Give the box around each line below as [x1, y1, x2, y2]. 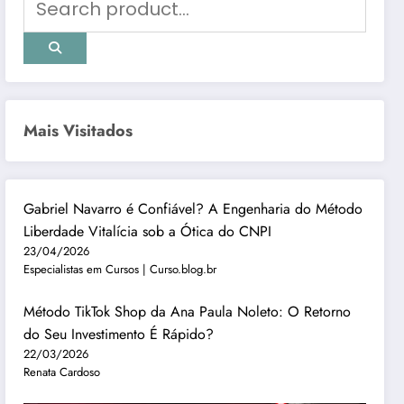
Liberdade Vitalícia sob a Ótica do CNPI [23, 220, 272, 242]
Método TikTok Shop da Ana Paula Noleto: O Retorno [23, 300, 352, 322]
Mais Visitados [23, 118, 133, 142]
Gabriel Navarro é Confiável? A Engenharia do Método [23, 197, 363, 219]
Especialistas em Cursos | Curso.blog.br [23, 260, 217, 278]
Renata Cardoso [23, 363, 101, 381]
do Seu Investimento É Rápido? [23, 323, 215, 344]
